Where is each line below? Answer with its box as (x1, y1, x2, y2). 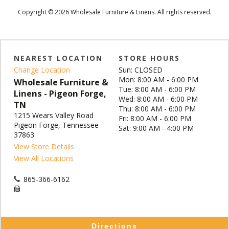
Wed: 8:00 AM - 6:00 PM (118, 94, 198, 104)
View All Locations (14, 153, 74, 163)
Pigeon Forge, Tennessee (14, 120, 99, 130)
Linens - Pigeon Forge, (14, 88, 106, 99)
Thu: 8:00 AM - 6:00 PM (118, 104, 196, 113)
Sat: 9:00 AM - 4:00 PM (118, 123, 194, 133)
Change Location (14, 65, 70, 75)
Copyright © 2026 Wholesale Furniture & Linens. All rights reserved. (17, 8, 212, 16)
